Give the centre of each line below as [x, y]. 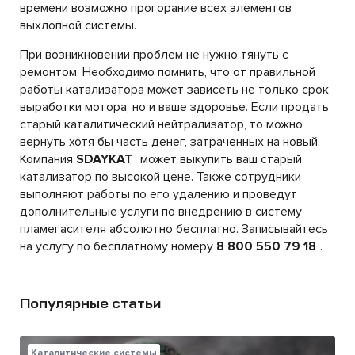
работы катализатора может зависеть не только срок [174, 90]
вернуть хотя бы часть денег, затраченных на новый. [170, 142]
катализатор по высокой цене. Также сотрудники [160, 177]
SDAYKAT [105, 159]
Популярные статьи [90, 303]
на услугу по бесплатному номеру [118, 246]
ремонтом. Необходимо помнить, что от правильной [168, 72]
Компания [48, 159]
